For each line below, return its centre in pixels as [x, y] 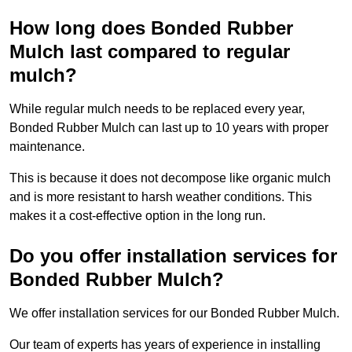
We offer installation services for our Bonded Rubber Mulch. [174, 313]
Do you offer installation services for [173, 256]
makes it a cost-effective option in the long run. [137, 216]
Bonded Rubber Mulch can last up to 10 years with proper [169, 128]
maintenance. [47, 147]
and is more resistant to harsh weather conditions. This [161, 197]
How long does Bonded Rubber [151, 28]
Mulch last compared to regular [150, 52]
